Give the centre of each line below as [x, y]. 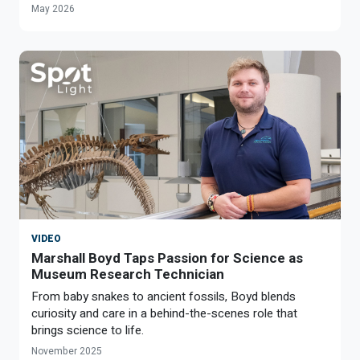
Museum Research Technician [128, 274]
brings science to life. [88, 331]
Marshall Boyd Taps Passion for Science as [167, 258]
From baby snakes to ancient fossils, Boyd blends [164, 297]
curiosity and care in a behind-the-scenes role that [164, 314]
